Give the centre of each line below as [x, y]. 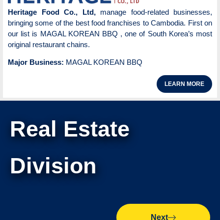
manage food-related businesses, [156, 12]
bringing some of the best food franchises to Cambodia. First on [110, 23]
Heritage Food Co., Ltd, [54, 12]
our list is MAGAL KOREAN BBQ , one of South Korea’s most [110, 34]
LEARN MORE [184, 84]
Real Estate [70, 129]
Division [53, 165]
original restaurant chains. [49, 45]
